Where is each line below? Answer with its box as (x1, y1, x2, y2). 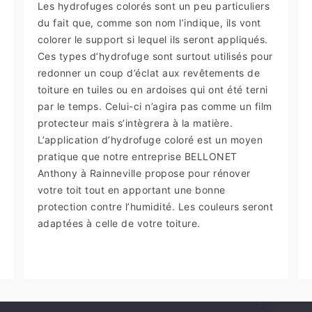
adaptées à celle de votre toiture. (37, 217, 201, 229)
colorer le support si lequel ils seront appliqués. (37, 33, 268, 45)
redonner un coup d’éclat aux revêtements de (37, 66, 260, 79)
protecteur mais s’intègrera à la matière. (37, 116, 233, 129)
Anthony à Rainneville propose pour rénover (37, 166, 251, 179)
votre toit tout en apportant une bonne (37, 183, 226, 196)
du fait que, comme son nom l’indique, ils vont (37, 16, 261, 29)
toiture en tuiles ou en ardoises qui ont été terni (37, 83, 268, 95)
